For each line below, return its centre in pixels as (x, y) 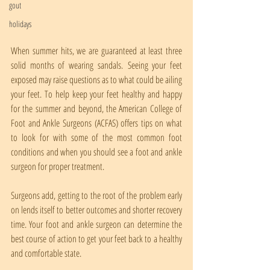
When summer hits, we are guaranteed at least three (96, 51)
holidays (20, 24)
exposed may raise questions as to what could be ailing (96, 80)
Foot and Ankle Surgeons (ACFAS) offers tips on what (96, 123)
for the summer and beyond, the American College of (96, 108)
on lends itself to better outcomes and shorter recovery (96, 210)
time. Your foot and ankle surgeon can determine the (96, 224)
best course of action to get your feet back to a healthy (96, 239)
